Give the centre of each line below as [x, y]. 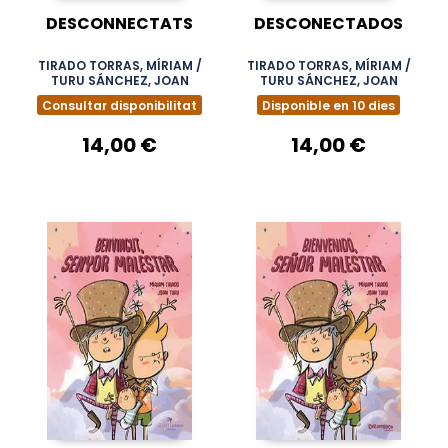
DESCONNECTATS [119, 23]
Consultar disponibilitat [119, 105]
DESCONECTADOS [328, 23]
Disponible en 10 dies [328, 105]
